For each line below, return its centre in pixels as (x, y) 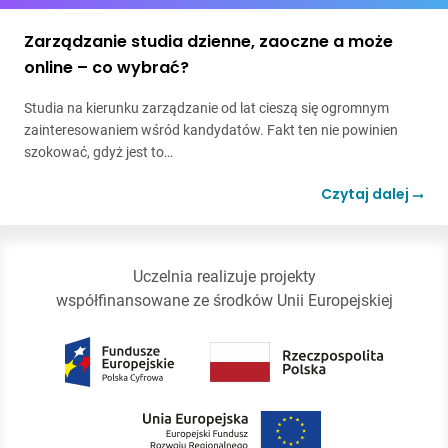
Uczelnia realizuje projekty (224, 276)
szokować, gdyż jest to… (98, 151)
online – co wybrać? (106, 67)
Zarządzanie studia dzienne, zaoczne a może (208, 41)
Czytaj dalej (366, 193)
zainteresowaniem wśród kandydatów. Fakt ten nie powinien (211, 129)
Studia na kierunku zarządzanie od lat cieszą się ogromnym (206, 107)
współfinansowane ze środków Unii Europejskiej (224, 300)
